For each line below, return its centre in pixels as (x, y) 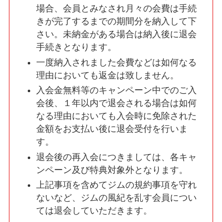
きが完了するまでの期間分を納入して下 (116, 22)
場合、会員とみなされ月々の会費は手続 (116, 9)
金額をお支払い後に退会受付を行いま (112, 129)
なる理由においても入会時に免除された (116, 116)
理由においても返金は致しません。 (107, 75)
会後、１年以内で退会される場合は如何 (116, 103)
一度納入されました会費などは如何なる (116, 62)
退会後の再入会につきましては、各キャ (116, 157)
